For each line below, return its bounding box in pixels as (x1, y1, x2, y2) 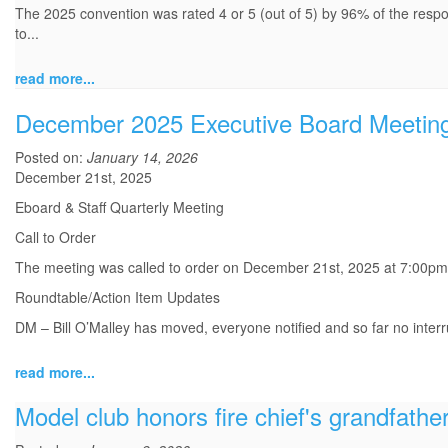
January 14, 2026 (87, 147, 198, 168)
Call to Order (15, 227, 96, 248)
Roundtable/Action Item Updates (15, 287, 220, 308)
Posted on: (15, 147, 87, 168)
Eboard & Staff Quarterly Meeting (15, 197, 224, 218)
